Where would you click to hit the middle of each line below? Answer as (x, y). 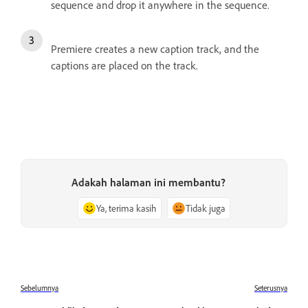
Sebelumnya (40, 288)
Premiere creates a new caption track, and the (155, 49)
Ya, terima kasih (126, 208)
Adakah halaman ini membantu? (148, 183)
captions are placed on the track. (124, 66)
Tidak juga (206, 208)
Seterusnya (271, 288)
